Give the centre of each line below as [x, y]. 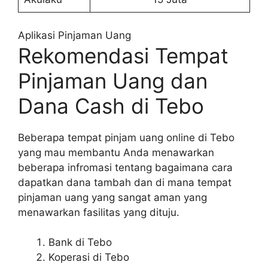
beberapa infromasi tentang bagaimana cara [125, 167]
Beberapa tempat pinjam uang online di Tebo [126, 137]
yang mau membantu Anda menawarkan [116, 152]
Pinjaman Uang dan [113, 80]
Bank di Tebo [80, 243]
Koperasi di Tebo [89, 258]
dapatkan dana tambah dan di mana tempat [125, 182]
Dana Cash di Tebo [111, 106]
